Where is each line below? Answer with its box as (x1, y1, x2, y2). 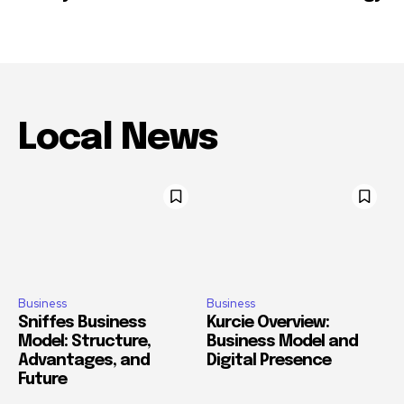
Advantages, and (18, 353, 150, 370)
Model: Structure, (18, 334, 151, 351)
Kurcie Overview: (207, 315, 329, 332)
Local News (18, 119, 217, 157)
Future (18, 372, 67, 389)
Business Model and (207, 334, 358, 351)
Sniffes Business (18, 315, 146, 332)
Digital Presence (207, 353, 331, 370)
